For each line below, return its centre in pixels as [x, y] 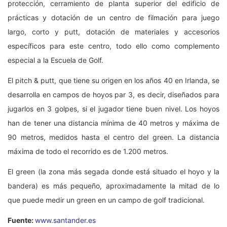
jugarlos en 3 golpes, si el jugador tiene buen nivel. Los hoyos [113, 108]
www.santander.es [65, 220]
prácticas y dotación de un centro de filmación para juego [113, 17]
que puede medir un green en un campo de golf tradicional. [106, 200]
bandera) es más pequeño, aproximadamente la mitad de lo [113, 185]
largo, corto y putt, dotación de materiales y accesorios [113, 31]
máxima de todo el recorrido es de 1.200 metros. [88, 151]
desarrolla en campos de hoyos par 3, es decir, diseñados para [113, 94]
